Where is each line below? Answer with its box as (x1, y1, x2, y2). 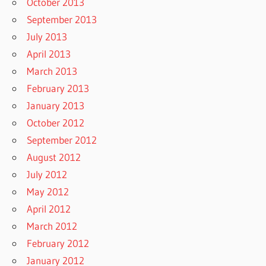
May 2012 (27, 185, 69, 198)
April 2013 (27, 47, 71, 61)
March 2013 (27, 65, 78, 78)
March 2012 (27, 220, 78, 233)
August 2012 (27, 151, 81, 164)
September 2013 (27, 13, 97, 26)
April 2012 (27, 202, 71, 216)
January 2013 (27, 99, 85, 112)
